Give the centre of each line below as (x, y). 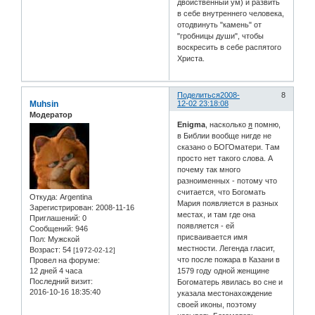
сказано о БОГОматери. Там (229, 147)
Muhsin (44, 104)
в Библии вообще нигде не (225, 135)
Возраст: (45, 250)
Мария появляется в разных (228, 203)
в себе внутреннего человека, (231, 14)
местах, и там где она (217, 214)
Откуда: (44, 197)
